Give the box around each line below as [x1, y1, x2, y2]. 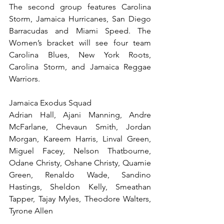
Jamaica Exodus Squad [9, 98, 91, 107]
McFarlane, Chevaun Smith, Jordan [9, 122, 151, 131]
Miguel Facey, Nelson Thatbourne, [9, 146, 151, 155]
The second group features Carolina [9, 2, 151, 11]
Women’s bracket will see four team [9, 38, 151, 47]
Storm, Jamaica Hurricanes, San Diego [9, 14, 151, 23]
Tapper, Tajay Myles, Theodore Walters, [9, 194, 151, 203]
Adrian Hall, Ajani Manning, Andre [9, 110, 151, 119]
